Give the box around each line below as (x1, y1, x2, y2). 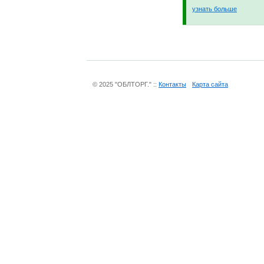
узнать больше (192, 5, 237, 13)
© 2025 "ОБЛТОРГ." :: (93, 80, 159, 88)
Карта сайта (192, 80, 228, 88)
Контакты (159, 80, 186, 88)
